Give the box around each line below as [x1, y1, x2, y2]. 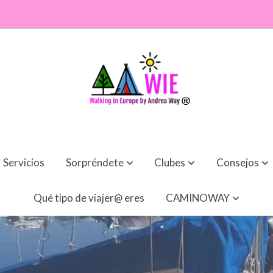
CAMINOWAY [165, 191, 230, 205]
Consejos [216, 155, 260, 169]
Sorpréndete [65, 155, 124, 169]
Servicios [2, 155, 44, 169]
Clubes [154, 155, 186, 169]
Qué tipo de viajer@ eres [34, 191, 145, 205]
